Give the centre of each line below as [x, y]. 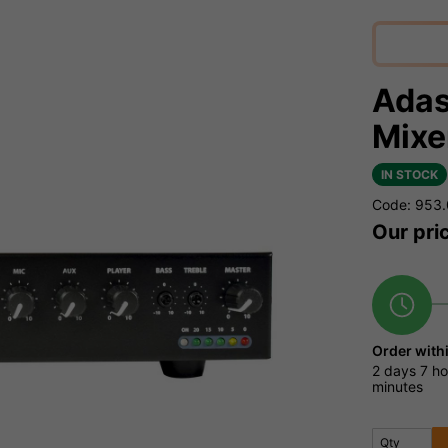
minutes [397, 387]
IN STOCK [409, 175]
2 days [394, 371]
